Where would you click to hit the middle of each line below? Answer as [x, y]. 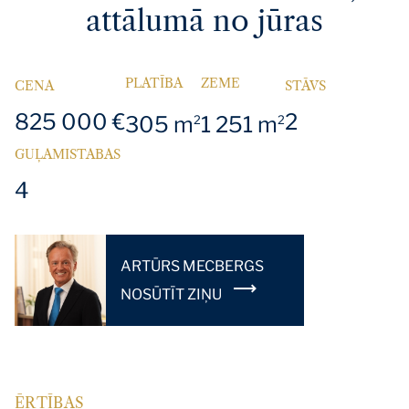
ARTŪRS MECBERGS [192, 266]
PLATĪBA [154, 84]
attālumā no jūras [204, 21]
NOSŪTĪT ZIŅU [173, 294]
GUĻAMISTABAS [68, 155]
